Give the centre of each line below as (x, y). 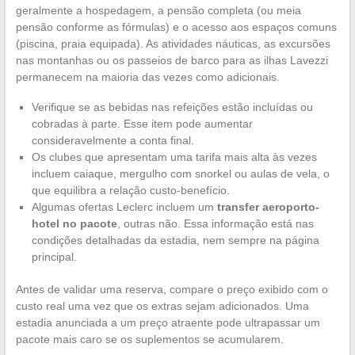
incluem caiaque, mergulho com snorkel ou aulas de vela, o (180, 174)
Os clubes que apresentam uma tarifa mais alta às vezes (174, 157)
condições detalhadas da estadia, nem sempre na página (175, 240)
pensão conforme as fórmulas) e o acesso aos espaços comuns (176, 27)
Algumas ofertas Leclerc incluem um (124, 207)
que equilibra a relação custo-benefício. (130, 191)
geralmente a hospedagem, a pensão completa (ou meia (158, 11)
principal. (54, 257)
